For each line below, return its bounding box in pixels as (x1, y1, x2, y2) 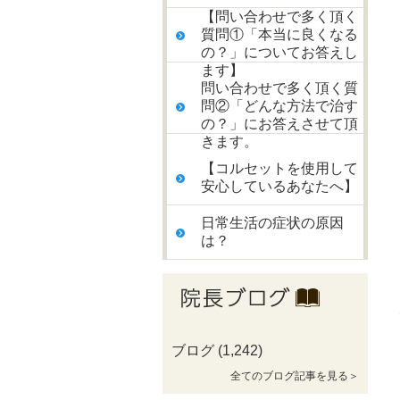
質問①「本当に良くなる (201, 27, 358, 42)
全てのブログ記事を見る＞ (230, 370, 359, 382)
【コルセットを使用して (201, 161, 358, 176)
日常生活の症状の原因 (201, 215, 344, 230)
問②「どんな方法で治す (201, 98, 358, 113)
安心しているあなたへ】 (201, 179, 358, 194)
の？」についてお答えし (201, 45, 358, 60)
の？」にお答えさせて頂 (201, 116, 358, 131)
